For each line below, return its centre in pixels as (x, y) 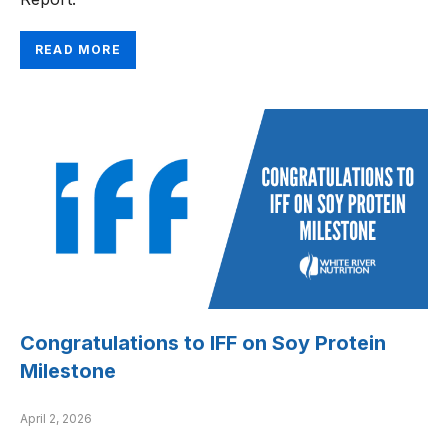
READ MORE (78, 50)
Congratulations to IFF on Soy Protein (203, 343)
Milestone (68, 371)
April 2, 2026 (56, 419)
